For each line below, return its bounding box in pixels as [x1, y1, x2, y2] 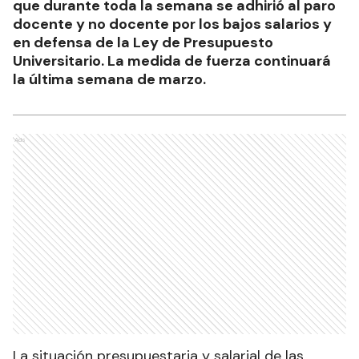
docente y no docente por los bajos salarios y [13, 14, 332, 34]
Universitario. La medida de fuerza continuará [13, 51, 331, 71]
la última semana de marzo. [13, 70, 206, 90]
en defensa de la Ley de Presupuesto [13, 33, 273, 53]
